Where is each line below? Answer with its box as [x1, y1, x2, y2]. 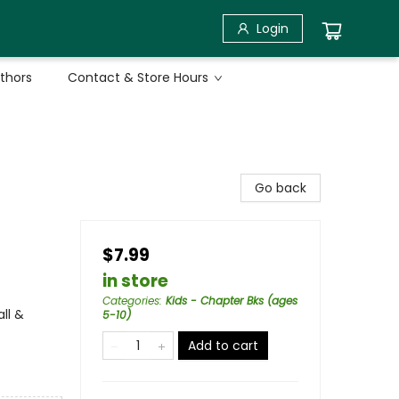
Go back [255, 179, 306, 197]
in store [102, 269, 168, 293]
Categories [102, 293, 159, 308]
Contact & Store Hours [68, 69, 208, 86]
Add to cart [188, 337, 258, 354]
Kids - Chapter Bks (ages [166, 293, 297, 308]
